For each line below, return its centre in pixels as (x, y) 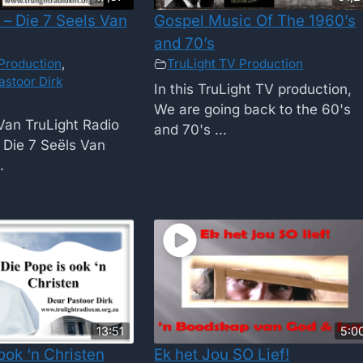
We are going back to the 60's (253, 110)
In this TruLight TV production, (253, 90)
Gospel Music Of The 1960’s (255, 20)
